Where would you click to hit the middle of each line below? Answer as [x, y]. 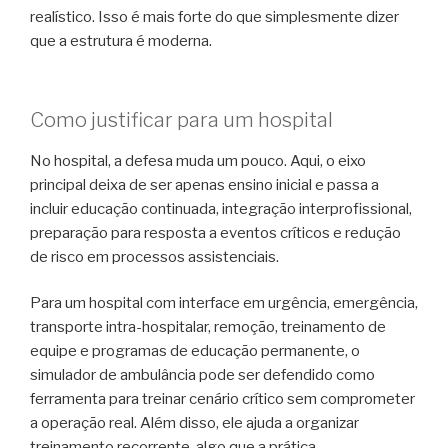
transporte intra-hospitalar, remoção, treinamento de [208, 327]
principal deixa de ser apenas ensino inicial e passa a [204, 184]
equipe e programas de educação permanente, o [195, 351]
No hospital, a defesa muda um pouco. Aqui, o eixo [198, 160]
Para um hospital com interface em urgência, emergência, [224, 303]
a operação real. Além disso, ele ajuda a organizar [194, 423]
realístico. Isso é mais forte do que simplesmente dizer [214, 17]
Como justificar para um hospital [181, 119]
